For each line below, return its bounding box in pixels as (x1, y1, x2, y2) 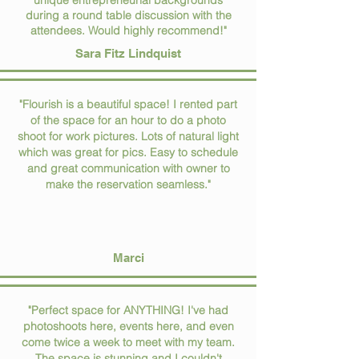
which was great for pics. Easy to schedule (18, 145, 238, 160)
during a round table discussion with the (25, 8, 232, 23)
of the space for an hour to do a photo (30, 113, 226, 128)
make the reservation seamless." (46, 177, 211, 192)
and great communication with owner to (26, 161, 230, 176)
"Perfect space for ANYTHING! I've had (28, 303, 228, 318)
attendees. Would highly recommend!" (30, 23, 227, 38)
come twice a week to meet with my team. (22, 335, 235, 350)
